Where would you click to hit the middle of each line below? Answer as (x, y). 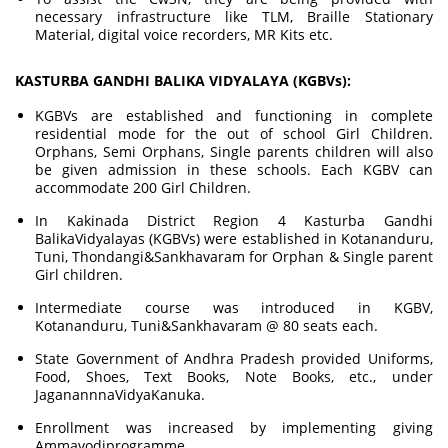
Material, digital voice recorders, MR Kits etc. (184, 34)
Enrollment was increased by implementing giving (234, 427)
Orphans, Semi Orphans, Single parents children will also (234, 151)
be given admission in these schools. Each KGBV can (234, 169)
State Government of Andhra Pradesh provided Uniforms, (234, 358)
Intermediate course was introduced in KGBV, (234, 307)
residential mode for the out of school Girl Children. (234, 133)
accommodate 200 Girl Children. (143, 187)
